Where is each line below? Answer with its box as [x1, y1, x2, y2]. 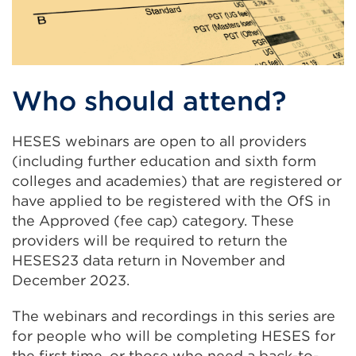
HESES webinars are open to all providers [12, 133, 307, 149]
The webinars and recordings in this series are [12, 308, 335, 324]
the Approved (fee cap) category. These [12, 212, 294, 229]
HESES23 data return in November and [12, 252, 285, 269]
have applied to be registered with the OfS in [12, 192, 331, 209]
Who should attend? [12, 84, 286, 117]
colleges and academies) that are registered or [12, 172, 342, 189]
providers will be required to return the [12, 232, 288, 249]
